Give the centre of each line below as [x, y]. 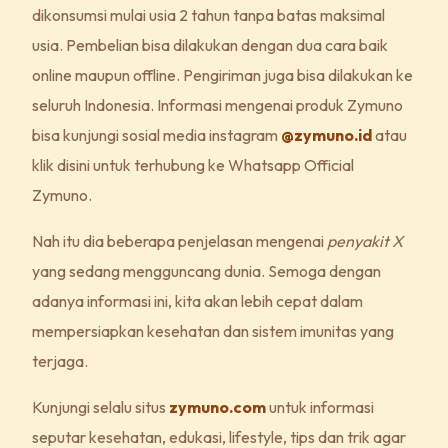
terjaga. [62, 360]
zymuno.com [218, 406]
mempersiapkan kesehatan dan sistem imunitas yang [213, 330]
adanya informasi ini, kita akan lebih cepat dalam [198, 300]
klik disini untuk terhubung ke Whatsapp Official [193, 164]
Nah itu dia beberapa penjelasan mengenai [180, 240]
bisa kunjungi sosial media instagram [157, 134]
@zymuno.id [327, 134]
